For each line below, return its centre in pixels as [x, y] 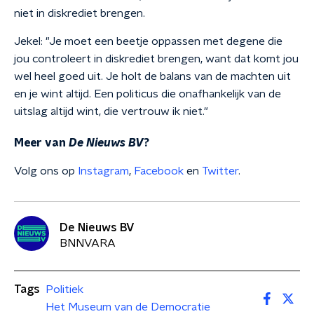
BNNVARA [88, 243]
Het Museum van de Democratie [128, 307]
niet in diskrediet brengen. [80, 13]
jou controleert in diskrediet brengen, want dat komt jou [156, 59]
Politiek [64, 289]
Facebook [159, 171]
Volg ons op [46, 171]
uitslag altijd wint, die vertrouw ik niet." [111, 111]
